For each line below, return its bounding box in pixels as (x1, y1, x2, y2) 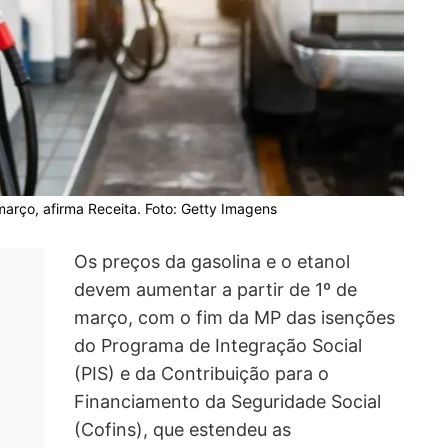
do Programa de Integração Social (74, 335, 362, 357)
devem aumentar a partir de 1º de (74, 279, 357, 301)
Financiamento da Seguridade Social (74, 391, 381, 413)
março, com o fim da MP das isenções (74, 307, 395, 329)
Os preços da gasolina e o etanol (74, 251, 350, 273)
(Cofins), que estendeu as (74, 419, 291, 441)
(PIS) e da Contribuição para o (74, 363, 329, 385)
